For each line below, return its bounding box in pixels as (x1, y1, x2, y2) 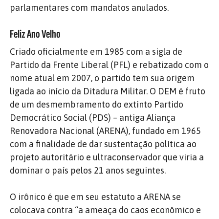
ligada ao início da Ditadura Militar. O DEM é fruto (10, 86, 205, 96)
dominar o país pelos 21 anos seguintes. (10, 165, 166, 175)
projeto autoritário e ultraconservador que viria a (10, 152, 204, 162)
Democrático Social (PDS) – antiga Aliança (10, 112, 175, 123)
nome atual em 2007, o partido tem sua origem (10, 72, 195, 83)
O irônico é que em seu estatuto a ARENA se (10, 191, 181, 202)
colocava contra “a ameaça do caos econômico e (10, 204, 201, 215)
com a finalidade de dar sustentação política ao (10, 138, 197, 149)
